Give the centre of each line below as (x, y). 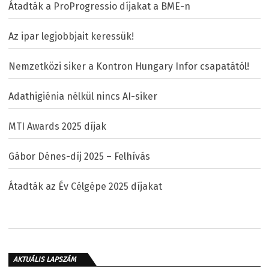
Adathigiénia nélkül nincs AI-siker (83, 97)
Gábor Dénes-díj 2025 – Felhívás (79, 157)
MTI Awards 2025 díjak (57, 127)
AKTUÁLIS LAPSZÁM (44, 260)
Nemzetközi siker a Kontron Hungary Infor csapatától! (129, 67)
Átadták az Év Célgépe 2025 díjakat (85, 187)
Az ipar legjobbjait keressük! (71, 37)
